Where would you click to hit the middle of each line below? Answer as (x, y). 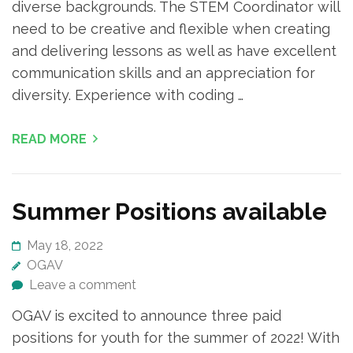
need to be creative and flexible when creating (171, 29)
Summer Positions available (169, 212)
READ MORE (49, 139)
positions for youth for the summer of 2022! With (176, 338)
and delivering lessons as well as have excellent (174, 51)
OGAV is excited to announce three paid (147, 316)
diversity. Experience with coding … (128, 95)
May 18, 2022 (65, 246)
